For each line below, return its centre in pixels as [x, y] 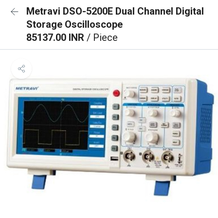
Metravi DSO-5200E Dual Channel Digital [115, 11]
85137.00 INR [56, 37]
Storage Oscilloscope [74, 24]
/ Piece [102, 37]
